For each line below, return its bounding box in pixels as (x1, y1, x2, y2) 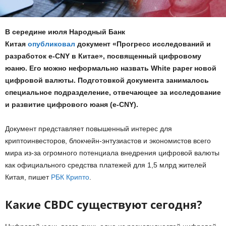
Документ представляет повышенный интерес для (5, 124, 172, 133)
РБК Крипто (51, 173, 89, 181)
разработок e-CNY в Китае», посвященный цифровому (5, 51, 201, 60)
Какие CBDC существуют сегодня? (5, 196, 202, 212)
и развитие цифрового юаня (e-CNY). (5, 100, 138, 108)
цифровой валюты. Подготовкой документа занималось (5, 76, 209, 84)
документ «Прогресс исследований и (75, 39, 211, 48)
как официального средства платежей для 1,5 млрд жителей (5, 160, 206, 169)
